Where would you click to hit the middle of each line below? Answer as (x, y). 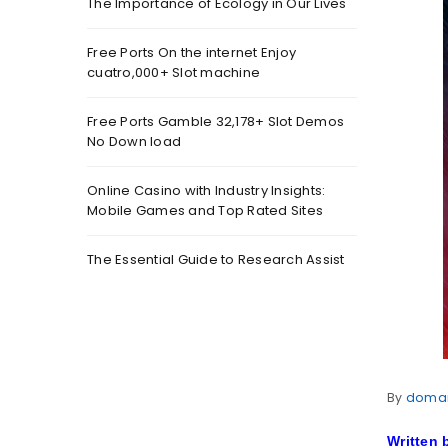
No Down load (134, 141)
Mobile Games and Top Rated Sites (205, 210)
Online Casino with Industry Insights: (206, 190)
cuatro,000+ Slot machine (173, 72)
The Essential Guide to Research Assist (216, 259)
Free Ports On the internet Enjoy (191, 52)
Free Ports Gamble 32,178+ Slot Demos (215, 121)
